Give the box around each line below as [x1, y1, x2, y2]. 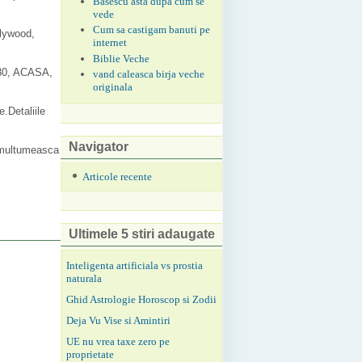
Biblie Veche [93, 52, 150, 65]
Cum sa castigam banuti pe [93, 23, 211, 36]
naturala [66, 271, 102, 284]
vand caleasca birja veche [93, 67, 205, 80]
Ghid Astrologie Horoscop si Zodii [66, 293, 217, 305]
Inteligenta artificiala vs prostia [66, 259, 203, 271]
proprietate [66, 347, 114, 360]
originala [93, 80, 133, 93]
